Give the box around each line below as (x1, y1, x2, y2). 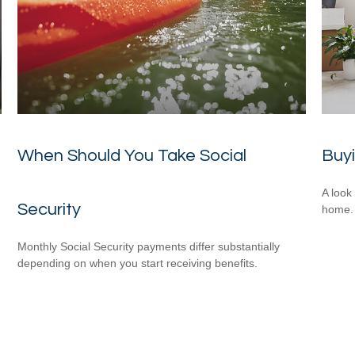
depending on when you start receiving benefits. (17, 256, 258, 269)
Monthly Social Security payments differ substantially (17, 239, 281, 253)
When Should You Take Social (17, 146, 247, 165)
